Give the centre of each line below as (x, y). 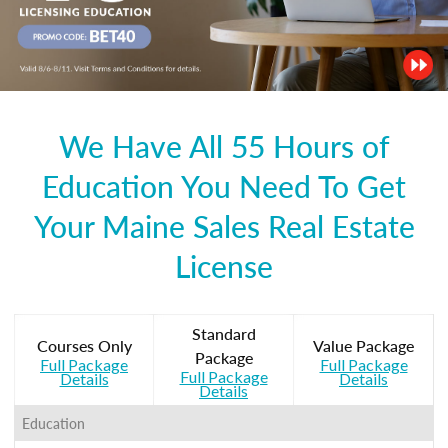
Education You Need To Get (224, 185)
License (224, 265)
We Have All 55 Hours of (224, 145)
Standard (223, 333)
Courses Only (84, 345)
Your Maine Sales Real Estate (224, 225)
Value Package (363, 345)
